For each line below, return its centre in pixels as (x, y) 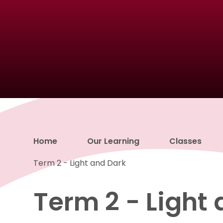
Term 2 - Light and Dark (80, 163)
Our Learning (113, 141)
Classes (186, 141)
